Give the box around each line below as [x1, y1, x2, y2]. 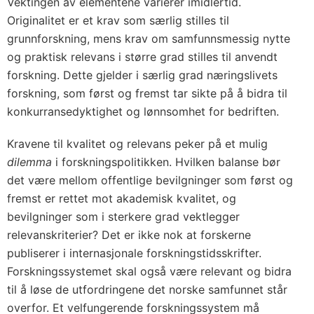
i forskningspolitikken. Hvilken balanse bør [55, 155, 280, 169]
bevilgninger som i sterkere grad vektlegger [7, 210, 240, 224]
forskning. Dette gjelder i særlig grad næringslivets [7, 68, 278, 82]
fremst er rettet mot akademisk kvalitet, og [7, 191, 236, 205]
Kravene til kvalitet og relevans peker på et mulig [7, 137, 268, 151]
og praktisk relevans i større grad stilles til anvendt [7, 50, 278, 64]
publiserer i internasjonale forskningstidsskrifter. [7, 246, 261, 260]
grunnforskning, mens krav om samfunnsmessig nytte [7, 32, 290, 46]
